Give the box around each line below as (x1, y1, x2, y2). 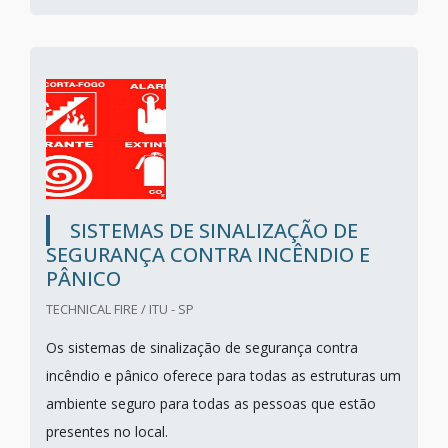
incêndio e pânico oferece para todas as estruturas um (46, 366, 401, 385)
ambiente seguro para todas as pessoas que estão (46, 394, 376, 413)
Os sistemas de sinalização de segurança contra (46, 338, 358, 357)
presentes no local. (46, 422, 168, 441)
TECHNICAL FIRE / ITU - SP (46, 300, 194, 318)
